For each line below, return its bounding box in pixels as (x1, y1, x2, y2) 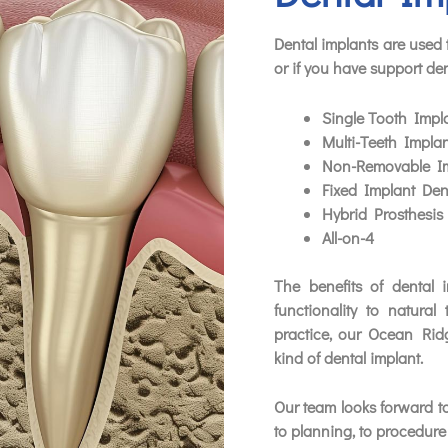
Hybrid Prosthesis (322, 202, 443, 224)
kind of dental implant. (274, 346, 423, 368)
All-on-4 (322, 226, 374, 248)
